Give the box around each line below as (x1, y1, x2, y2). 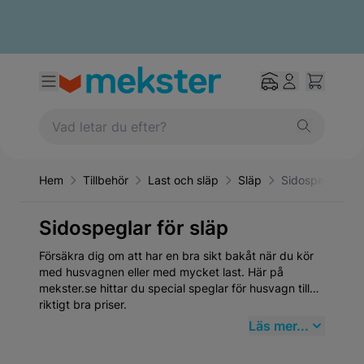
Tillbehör (83, 173, 128, 187)
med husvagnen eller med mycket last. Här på (39, 265, 284, 279)
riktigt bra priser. (39, 297, 127, 311)
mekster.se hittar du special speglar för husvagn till (39, 281, 310, 295)
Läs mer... (249, 318, 309, 334)
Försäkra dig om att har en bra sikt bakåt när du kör (39, 249, 314, 262)
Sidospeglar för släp (39, 216, 228, 240)
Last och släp (148, 173, 219, 187)
